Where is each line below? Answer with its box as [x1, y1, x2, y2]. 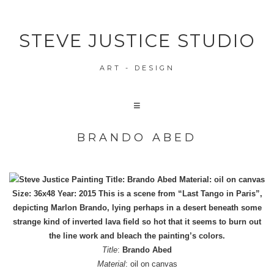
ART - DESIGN [99, 64, 175, 72]
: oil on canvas [125, 259, 177, 269]
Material [97, 259, 125, 269]
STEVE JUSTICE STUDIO [18, 30, 256, 51]
